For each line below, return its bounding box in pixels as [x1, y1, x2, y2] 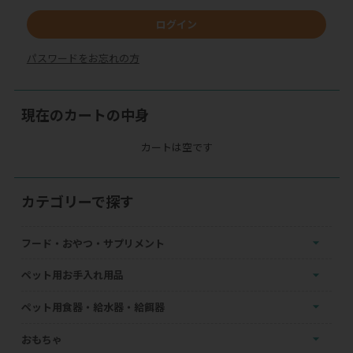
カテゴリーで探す [21, 191, 135, 212]
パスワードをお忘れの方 [26, 50, 139, 66]
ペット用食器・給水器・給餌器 [21, 299, 165, 315]
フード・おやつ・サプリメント [21, 235, 165, 251]
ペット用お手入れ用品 [21, 267, 124, 283]
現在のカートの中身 [21, 103, 150, 124]
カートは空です [140, 139, 213, 154]
